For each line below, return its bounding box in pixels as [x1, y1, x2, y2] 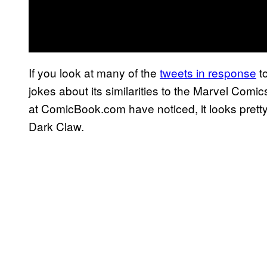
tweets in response [160, 64, 256, 80]
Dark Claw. [29, 117, 84, 134]
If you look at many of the [29, 64, 160, 80]
